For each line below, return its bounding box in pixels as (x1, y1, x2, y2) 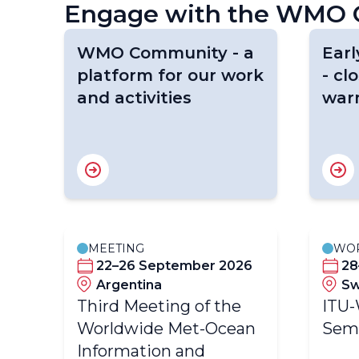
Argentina (96, 277, 162, 292)
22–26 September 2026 (96, 258, 252, 273)
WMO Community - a (77, 43, 254, 63)
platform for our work (77, 66, 264, 85)
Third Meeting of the (77, 296, 241, 316)
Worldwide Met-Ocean (77, 319, 256, 338)
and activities (77, 88, 192, 107)
